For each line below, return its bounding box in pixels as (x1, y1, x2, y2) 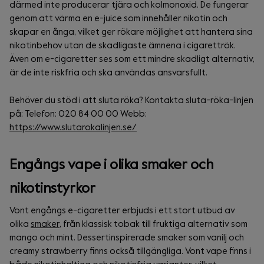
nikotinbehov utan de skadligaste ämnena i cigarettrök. (9, 41, 236, 51)
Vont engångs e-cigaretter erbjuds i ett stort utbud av (9, 206, 235, 216)
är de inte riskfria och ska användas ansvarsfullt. (9, 68, 207, 78)
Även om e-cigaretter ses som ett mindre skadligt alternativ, (9, 55, 255, 64)
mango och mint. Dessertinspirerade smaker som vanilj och (9, 233, 244, 243)
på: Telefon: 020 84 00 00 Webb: (9, 110, 147, 119)
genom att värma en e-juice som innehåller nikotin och (9, 14, 227, 24)
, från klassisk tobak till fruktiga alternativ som (60, 220, 247, 229)
